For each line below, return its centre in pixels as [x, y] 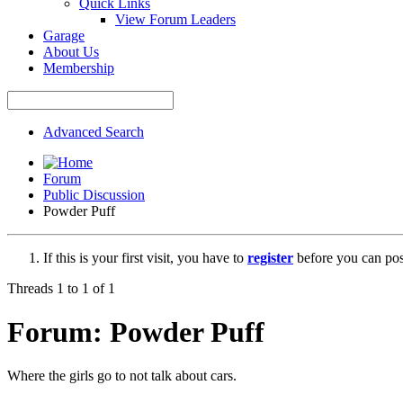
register [270, 257]
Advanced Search [94, 131]
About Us [71, 51]
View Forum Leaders [175, 19]
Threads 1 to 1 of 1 [61, 288]
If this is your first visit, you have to [145, 257]
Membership [79, 67]
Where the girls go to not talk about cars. [122, 376]
